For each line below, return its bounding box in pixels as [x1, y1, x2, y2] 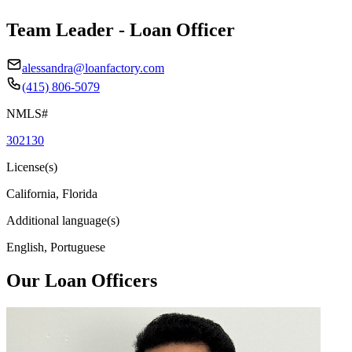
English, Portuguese [6, 240, 105, 254]
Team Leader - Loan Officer [6, 19, 235, 40]
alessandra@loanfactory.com [22, 60, 164, 75]
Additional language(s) [6, 213, 119, 227]
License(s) [6, 159, 57, 174]
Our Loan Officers [6, 269, 157, 291]
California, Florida [6, 186, 97, 200]
